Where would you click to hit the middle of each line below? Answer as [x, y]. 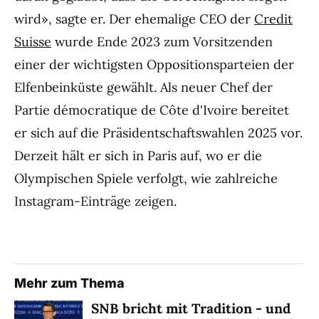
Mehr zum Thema [69, 283]
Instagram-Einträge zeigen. [95, 202]
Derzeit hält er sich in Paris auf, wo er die [138, 156]
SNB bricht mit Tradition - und [191, 309]
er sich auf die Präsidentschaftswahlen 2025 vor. [158, 133]
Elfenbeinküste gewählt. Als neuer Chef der [143, 88]
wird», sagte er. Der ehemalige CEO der [134, 19]
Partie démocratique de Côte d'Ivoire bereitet [152, 110]
